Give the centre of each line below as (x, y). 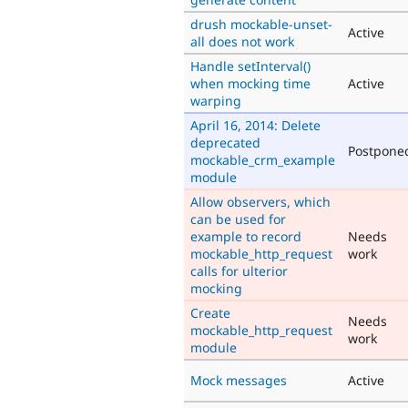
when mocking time (250, 83)
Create (210, 312)
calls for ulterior (239, 270)
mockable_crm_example (263, 159)
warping (216, 100)
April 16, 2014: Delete (255, 125)
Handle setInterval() (250, 66)
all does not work (242, 41)
